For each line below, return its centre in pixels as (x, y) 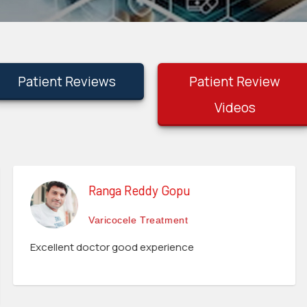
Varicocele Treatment (138, 220)
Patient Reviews (67, 82)
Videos (235, 108)
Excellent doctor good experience (111, 247)
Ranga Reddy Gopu (139, 190)
